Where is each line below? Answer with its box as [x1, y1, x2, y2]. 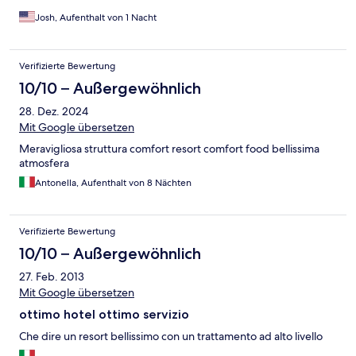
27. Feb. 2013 [19, 269, 84, 284]
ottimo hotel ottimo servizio [19, 306, 189, 322]
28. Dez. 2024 [19, 103, 88, 118]
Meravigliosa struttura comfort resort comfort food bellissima [19, 141, 319, 156]
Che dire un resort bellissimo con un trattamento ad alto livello [19, 328, 323, 343]
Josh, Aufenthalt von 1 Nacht [35, 10, 157, 24]
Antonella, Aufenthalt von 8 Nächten [35, 176, 192, 189]
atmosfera [19, 155, 69, 170]
